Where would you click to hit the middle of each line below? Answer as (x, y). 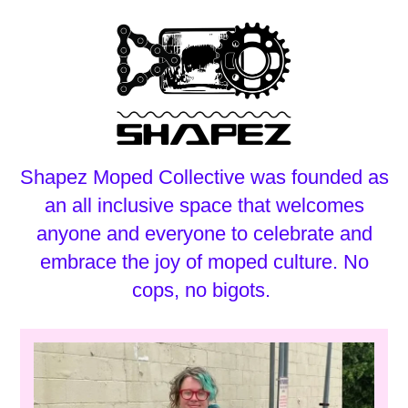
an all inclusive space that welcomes (204, 206)
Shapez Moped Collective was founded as (204, 178)
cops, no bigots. (204, 291)
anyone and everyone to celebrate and (204, 234)
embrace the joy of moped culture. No (204, 262)
